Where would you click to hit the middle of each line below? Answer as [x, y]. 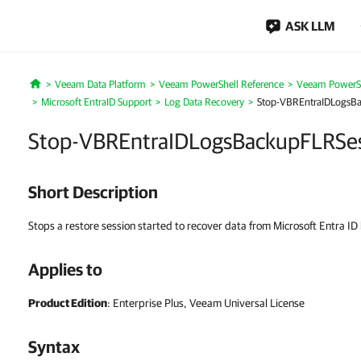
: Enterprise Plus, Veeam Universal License [206, 303]
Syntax [54, 346]
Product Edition [68, 303]
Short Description [93, 192]
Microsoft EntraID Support [96, 102]
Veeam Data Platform [100, 84]
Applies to [65, 269]
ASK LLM [310, 26]
